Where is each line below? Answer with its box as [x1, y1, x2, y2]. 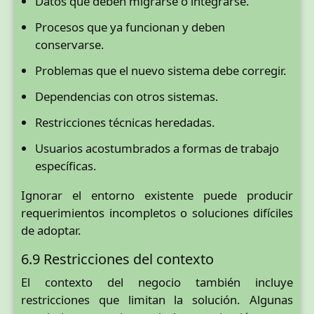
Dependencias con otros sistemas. [35, 88, 219, 105]
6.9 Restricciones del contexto [21, 249, 214, 268]
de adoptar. [21, 221, 81, 238]
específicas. [35, 158, 97, 175]
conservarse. [35, 36, 104, 53]
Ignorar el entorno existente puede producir [21, 186, 293, 203]
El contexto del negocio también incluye [21, 273, 293, 290]
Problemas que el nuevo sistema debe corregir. [35, 62, 287, 79]
